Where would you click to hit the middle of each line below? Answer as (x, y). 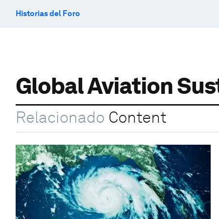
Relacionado (60, 117)
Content (135, 117)
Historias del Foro (48, 13)
